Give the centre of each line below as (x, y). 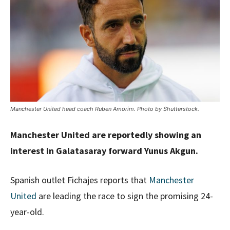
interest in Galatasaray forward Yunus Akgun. (104, 150)
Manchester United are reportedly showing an (106, 135)
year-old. (27, 212)
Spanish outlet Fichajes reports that (80, 180)
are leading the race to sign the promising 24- (125, 196)
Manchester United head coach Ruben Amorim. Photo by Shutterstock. (105, 109)
